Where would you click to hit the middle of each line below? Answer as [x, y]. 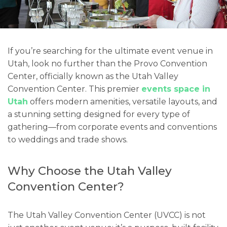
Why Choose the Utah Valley [90, 171]
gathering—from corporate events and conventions [112, 127]
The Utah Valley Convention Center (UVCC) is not [107, 215]
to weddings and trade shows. [68, 140]
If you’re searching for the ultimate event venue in [110, 51]
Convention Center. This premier [74, 89]
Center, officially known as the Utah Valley [93, 77]
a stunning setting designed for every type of [99, 115]
